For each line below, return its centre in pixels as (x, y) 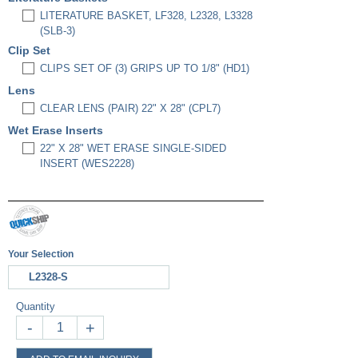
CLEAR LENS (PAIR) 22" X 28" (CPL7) (130, 108)
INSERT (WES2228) (87, 163)
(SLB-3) (58, 31)
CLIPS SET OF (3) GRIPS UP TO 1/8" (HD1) (145, 68)
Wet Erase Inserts (57, 130)
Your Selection (41, 254)
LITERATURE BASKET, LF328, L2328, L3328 (146, 16)
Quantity (36, 306)
